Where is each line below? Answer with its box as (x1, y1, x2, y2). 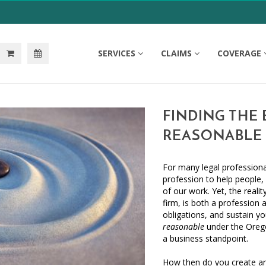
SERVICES (98, 47, 135, 59)
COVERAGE (217, 47, 261, 59)
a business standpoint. (163, 233, 248, 244)
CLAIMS (161, 47, 192, 59)
